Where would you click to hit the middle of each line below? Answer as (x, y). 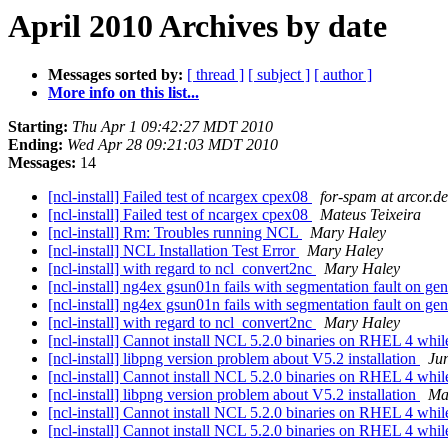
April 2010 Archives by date (197, 26)
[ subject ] (279, 75)
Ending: (35, 145)
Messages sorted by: (115, 75)
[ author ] (343, 75)
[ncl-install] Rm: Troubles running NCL (175, 233)
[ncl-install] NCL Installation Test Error (173, 251)
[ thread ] (215, 75)
